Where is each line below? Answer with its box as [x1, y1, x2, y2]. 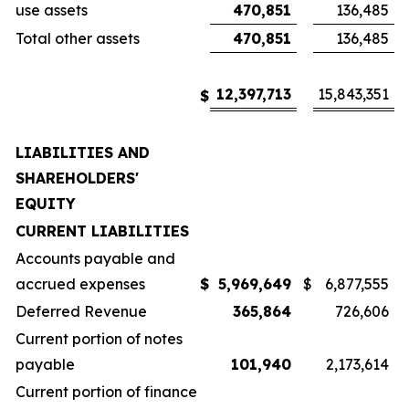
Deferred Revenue [16, 302, 147, 320]
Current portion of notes [16, 330, 183, 348]
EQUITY [16, 194, 76, 213]
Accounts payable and [16, 249, 175, 267]
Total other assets [16, 29, 140, 47]
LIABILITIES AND [16, 143, 150, 162]
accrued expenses [16, 275, 145, 293]
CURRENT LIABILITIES [16, 222, 189, 240]
